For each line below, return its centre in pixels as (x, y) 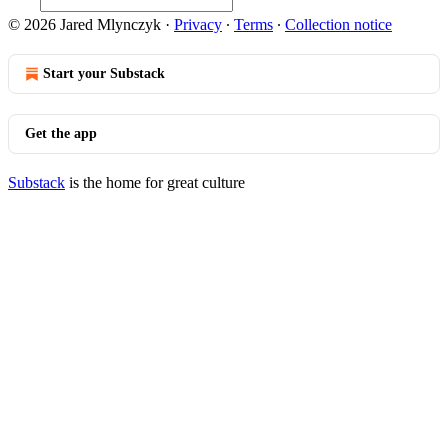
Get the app (61, 133)
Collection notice (338, 24)
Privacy (198, 24)
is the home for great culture (155, 182)
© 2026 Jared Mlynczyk (84, 24)
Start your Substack (104, 73)
